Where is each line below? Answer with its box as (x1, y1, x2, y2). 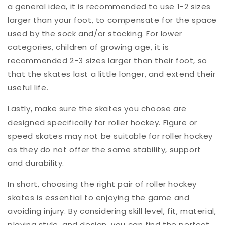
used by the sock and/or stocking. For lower (8, 28, 182, 39)
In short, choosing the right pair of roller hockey (8, 179, 197, 189)
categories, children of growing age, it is (8, 42, 169, 52)
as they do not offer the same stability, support (8, 144, 201, 155)
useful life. (8, 82, 49, 93)
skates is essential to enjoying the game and (8, 192, 190, 203)
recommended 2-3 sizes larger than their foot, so (8, 55, 207, 66)
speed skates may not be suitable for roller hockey (8, 131, 213, 141)
